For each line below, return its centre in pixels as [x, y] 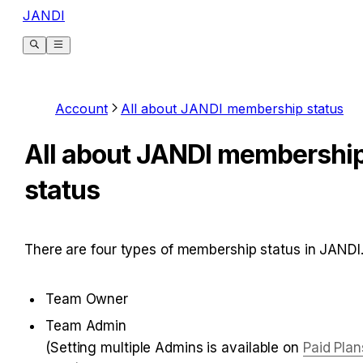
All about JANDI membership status [232, 109]
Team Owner [87, 299]
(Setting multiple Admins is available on [174, 347]
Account [81, 109]
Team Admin [86, 325]
